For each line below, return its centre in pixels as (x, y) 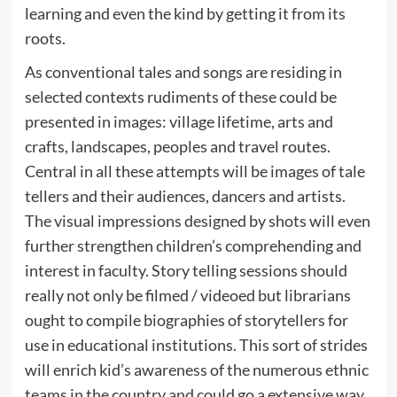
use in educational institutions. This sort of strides (196, 344)
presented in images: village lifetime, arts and (179, 121)
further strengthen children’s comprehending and (193, 245)
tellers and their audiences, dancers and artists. (185, 195)
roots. (45, 38)
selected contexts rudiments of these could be (180, 96)
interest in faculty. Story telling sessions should (186, 270)
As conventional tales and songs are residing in (183, 71)
